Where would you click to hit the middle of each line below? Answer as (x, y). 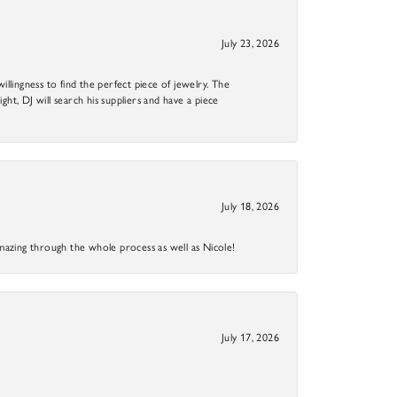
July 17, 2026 (250, 337)
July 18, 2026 (250, 206)
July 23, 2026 (250, 43)
